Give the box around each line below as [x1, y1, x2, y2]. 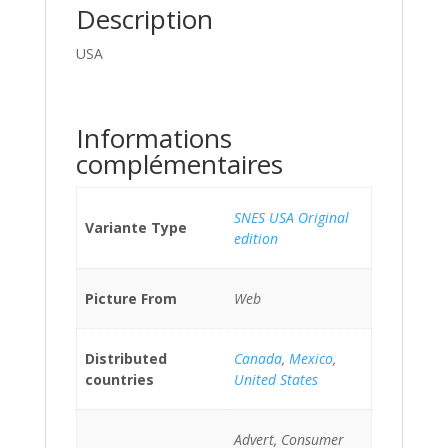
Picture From [85, 289, 177, 308]
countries [85, 370, 154, 389]
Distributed [85, 349, 167, 368]
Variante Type [85, 218, 187, 237]
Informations [75, 120, 232, 156]
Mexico [289, 349, 333, 368]
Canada [234, 349, 282, 368]
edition [234, 229, 278, 248]
